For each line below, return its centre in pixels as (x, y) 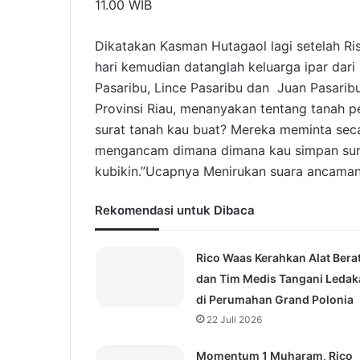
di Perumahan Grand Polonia (274, 300)
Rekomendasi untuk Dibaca (175, 211)
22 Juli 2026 (234, 320)
